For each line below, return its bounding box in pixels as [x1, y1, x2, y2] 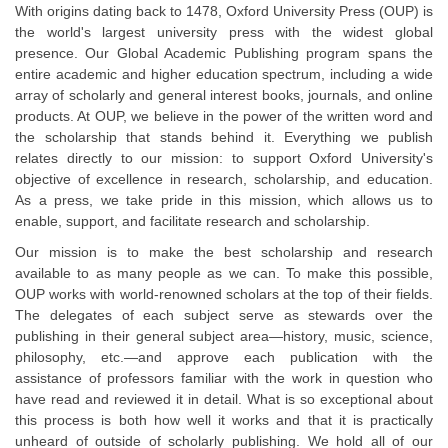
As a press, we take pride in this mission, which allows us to [15, 191, 433, 208]
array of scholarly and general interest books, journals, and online [15, 86, 433, 103]
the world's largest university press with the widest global [15, 23, 433, 40]
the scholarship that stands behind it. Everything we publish [15, 128, 433, 145]
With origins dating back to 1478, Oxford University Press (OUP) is [15, 2, 433, 19]
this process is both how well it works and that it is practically [15, 411, 433, 428]
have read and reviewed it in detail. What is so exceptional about [15, 390, 433, 407]
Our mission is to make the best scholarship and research [15, 243, 433, 260]
